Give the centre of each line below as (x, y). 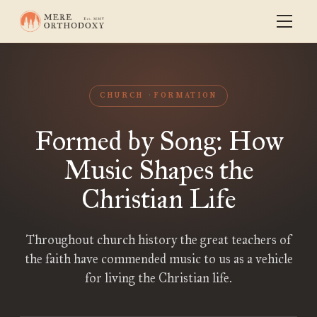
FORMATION (185, 96)
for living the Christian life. (158, 278)
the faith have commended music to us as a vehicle (158, 259)
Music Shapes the (158, 170)
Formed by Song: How (158, 141)
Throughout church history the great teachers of (158, 240)
